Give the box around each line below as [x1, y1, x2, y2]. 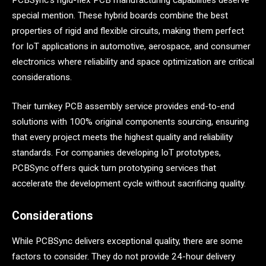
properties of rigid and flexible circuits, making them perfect [12, 25, 244, 36]
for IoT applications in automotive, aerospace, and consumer [12, 40, 251, 52]
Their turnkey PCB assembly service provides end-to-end [12, 101, 235, 112]
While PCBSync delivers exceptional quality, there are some [12, 235, 243, 246]
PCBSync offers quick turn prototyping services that [12, 163, 216, 174]
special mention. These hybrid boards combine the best [12, 9, 228, 21]
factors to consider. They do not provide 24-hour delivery [12, 251, 235, 262]
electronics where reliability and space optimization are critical [12, 56, 254, 67]
